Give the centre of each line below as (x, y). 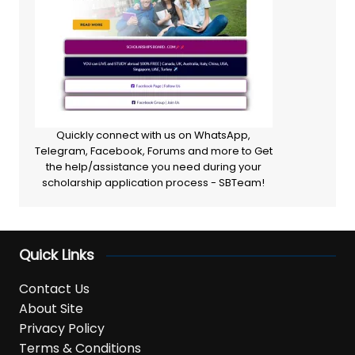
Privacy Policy (61, 329)
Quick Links (56, 255)
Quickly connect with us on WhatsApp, (154, 136)
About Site (51, 309)
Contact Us (54, 289)
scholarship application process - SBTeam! (154, 183)
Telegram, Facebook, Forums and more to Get (153, 151)
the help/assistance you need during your (153, 167)
